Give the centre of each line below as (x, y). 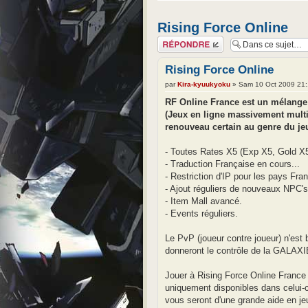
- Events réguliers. (201, 213)
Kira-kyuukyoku (204, 84)
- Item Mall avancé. (203, 201)
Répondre (174, 40)
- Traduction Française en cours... (232, 164)
